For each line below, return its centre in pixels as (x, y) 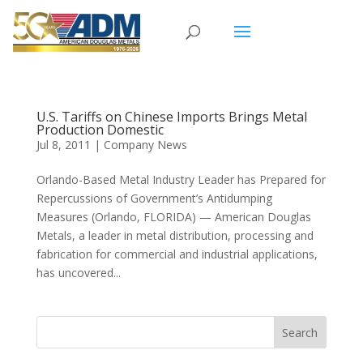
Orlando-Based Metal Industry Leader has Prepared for (181, 179)
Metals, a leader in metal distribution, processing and (175, 235)
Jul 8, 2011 (63, 145)
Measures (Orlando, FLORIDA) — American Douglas (173, 217)
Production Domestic (100, 130)
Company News (145, 145)
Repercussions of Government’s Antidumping (154, 198)
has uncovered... (78, 273)
